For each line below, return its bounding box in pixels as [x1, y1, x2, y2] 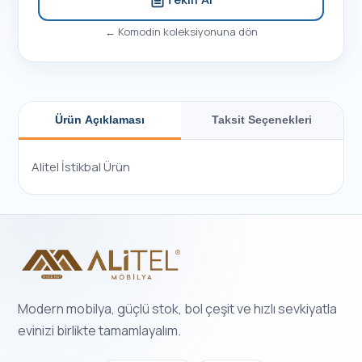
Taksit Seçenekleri [212, 113, 313, 126]
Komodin [117, 24, 161, 39]
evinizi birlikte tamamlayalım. [18, 322, 182, 339]
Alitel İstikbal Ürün [32, 158, 131, 175]
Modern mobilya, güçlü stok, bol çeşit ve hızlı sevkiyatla [18, 300, 338, 318]
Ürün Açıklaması [55, 113, 145, 126]
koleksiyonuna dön [160, 24, 258, 39]
